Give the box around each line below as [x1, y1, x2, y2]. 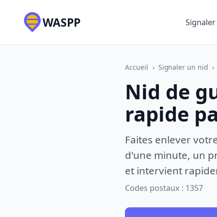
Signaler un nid [158, 62, 208, 72]
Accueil [125, 62, 148, 72]
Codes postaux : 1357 [125, 183, 203, 194]
